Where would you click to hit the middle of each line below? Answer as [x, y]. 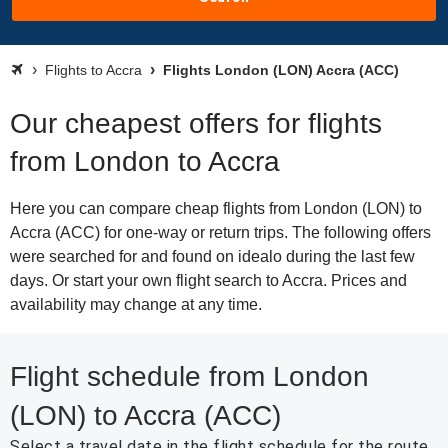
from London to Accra [145, 161]
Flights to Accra [93, 70]
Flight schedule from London [189, 376]
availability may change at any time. [136, 304]
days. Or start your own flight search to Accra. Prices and [208, 280]
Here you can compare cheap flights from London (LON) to [216, 208]
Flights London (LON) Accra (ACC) [279, 70]
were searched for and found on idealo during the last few [212, 256]
